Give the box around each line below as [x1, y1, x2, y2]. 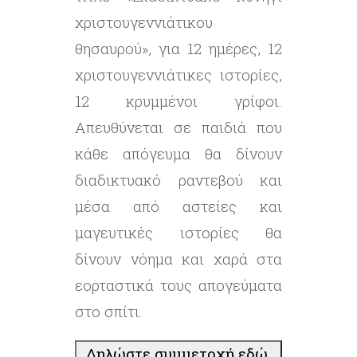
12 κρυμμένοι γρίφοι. [75, 91, 282, 112]
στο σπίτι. [75, 301, 143, 322]
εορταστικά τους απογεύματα [75, 275, 282, 296]
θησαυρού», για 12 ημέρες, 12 [75, 38, 282, 59]
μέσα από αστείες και [75, 196, 282, 217]
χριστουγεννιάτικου [75, 12, 213, 33]
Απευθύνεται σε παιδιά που [75, 117, 282, 138]
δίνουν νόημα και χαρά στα [75, 249, 282, 269]
